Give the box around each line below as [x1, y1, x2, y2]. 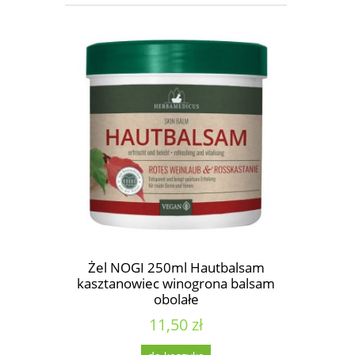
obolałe [153, 289, 199, 308]
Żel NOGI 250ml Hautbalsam [87, 258, 265, 277]
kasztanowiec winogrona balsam [77, 273, 275, 292]
